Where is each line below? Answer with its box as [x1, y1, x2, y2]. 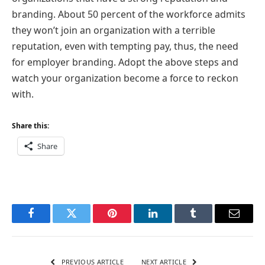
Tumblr [192, 216, 224, 228]
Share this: [12, 120, 49, 131]
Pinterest [111, 216, 149, 228]
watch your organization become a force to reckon [12, 72, 238, 85]
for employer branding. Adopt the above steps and [12, 56, 238, 69]
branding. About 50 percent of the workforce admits [12, 8, 245, 21]
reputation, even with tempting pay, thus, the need [12, 40, 238, 53]
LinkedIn [151, 216, 191, 228]
